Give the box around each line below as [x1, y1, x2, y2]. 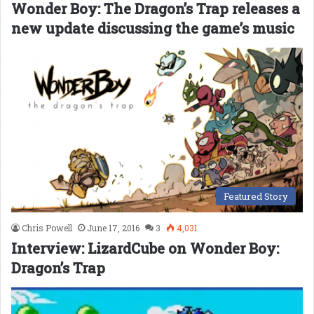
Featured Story [224, 190, 288, 203]
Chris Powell [22, 222, 72, 234]
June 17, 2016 [87, 222, 139, 234]
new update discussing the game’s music [11, 19, 294, 38]
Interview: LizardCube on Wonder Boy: [11, 239, 279, 258]
